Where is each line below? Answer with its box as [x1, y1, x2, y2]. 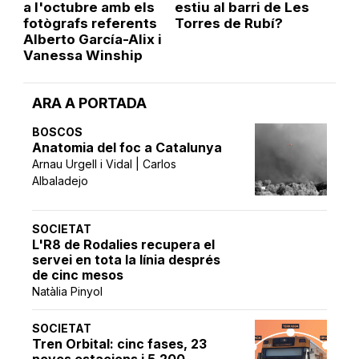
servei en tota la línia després [32, 251, 221, 268]
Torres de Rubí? [174, 14, 283, 31]
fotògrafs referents [22, 14, 157, 31]
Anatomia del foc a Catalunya [32, 139, 223, 155]
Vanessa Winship [22, 46, 143, 63]
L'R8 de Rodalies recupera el [32, 236, 216, 252]
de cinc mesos [32, 266, 124, 283]
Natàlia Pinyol [32, 284, 103, 298]
